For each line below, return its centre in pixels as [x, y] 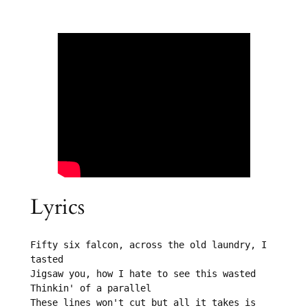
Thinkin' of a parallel [90, 288]
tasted [46, 260]
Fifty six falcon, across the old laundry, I [148, 245]
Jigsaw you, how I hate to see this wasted [143, 274]
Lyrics [57, 207]
